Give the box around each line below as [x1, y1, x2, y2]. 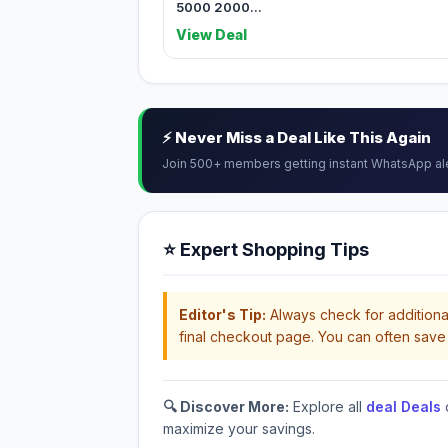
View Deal [176, 26, 247, 43]
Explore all [289, 398, 366, 415]
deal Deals [366, 398, 441, 415]
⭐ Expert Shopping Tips [163, 239, 369, 260]
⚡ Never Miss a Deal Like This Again [162, 128, 431, 147]
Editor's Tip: [179, 306, 266, 323]
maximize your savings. [163, 420, 315, 437]
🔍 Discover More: [163, 398, 289, 415]
